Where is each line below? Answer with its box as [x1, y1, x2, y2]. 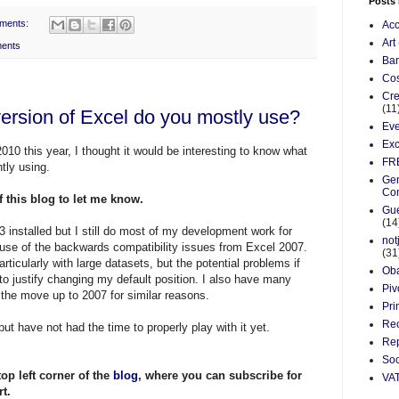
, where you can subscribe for [138, 369, 302, 383]
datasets [105, 256, 150, 271]
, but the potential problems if [150, 256, 300, 271]
